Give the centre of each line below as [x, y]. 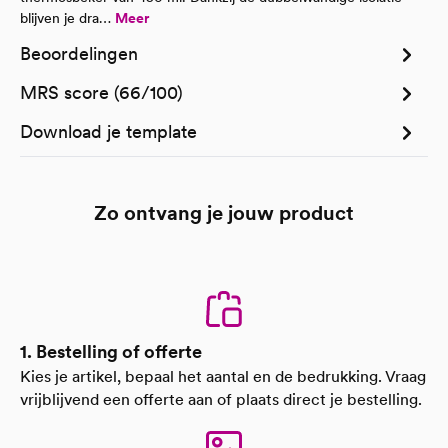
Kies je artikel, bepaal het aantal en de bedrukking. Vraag [223, 376]
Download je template [108, 131]
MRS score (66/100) [101, 92]
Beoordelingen [79, 53]
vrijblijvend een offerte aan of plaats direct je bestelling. [221, 399]
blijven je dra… [67, 18]
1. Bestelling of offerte [111, 351]
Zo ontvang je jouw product [224, 213]
